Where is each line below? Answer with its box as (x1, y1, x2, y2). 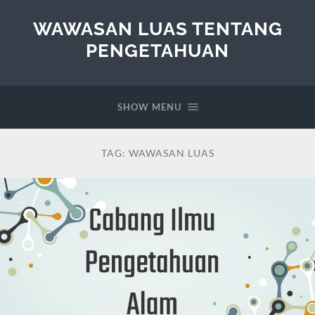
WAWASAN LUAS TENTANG (32, 18, 283, 39)
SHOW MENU (117, 101, 181, 112)
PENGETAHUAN (86, 39, 229, 61)
